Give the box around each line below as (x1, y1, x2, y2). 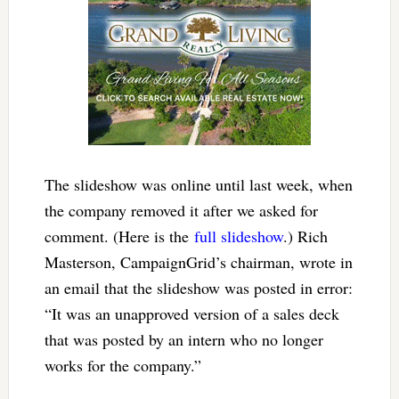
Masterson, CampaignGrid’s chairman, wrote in (44, 251, 353, 273)
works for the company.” (44, 354, 201, 377)
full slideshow (193, 225, 283, 248)
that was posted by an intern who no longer (44, 329, 323, 351)
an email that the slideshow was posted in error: (44, 277, 353, 299)
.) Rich (282, 225, 328, 248)
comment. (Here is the (44, 225, 194, 248)
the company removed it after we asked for (44, 199, 318, 222)
